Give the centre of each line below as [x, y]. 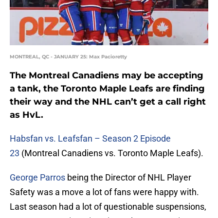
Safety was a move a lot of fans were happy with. [104, 192]
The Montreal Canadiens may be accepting [107, 76]
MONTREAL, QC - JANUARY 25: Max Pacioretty [68, 57]
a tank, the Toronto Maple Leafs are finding [107, 89]
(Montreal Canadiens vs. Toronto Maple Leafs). [111, 153]
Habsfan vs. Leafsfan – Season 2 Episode [90, 139]
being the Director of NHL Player [128, 178]
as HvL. [27, 115]
